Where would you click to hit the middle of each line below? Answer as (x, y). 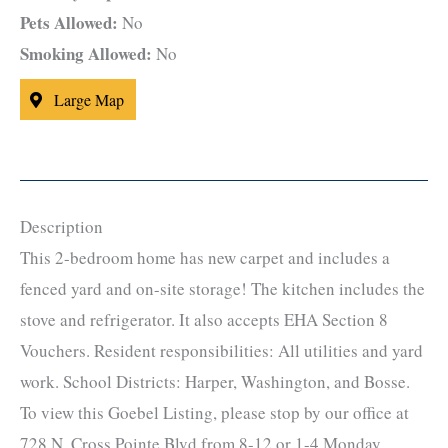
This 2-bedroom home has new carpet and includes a (205, 258)
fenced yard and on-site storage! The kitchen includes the (222, 289)
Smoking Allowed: (86, 54)
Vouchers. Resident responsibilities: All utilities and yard (221, 351)
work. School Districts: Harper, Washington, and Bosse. (215, 382)
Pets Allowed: (69, 23)
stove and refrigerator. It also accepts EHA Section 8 (204, 320)
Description (61, 227)
